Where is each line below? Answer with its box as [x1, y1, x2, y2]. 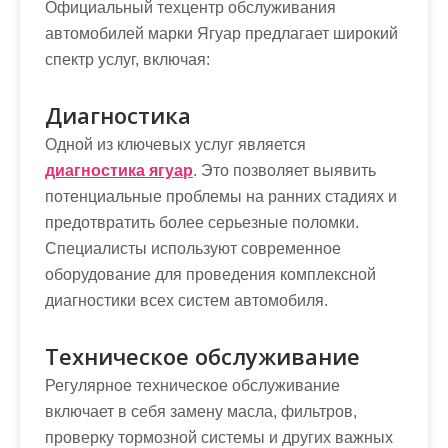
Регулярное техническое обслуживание [45, 376, 340, 394]
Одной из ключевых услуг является [45, 135, 306, 153]
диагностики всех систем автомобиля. [45, 291, 328, 309]
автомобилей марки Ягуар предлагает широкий [45, 24, 398, 42]
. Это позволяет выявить [193, 161, 376, 179]
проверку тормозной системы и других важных [45, 428, 393, 446]
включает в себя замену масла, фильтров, [45, 402, 357, 420]
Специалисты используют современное [45, 239, 341, 257]
